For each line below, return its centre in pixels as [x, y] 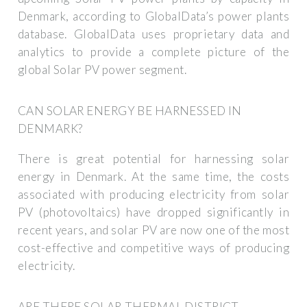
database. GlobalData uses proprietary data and [153, 34]
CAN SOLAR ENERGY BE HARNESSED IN [130, 111]
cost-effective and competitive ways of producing [153, 247]
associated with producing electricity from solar [153, 194]
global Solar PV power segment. [102, 69]
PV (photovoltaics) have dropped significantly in [153, 212]
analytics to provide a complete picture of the [153, 51]
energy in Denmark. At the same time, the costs [153, 176]
